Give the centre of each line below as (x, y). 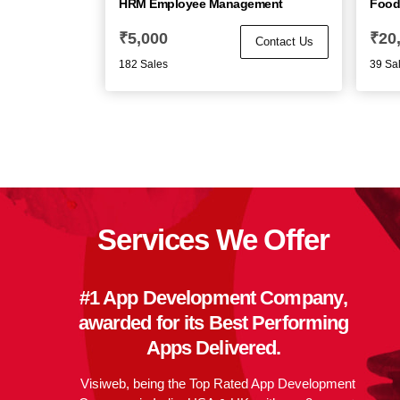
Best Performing (279, 323)
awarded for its (143, 323)
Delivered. (236, 348)
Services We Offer (213, 239)
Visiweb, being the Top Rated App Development (218, 384)
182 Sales (144, 64)
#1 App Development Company (211, 298)
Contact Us (285, 41)
